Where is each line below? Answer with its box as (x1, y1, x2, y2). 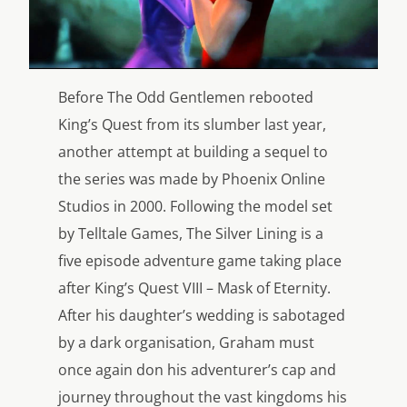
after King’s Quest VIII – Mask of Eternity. (58, 277, 331, 298)
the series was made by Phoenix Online (58, 168, 325, 189)
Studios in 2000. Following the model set (58, 195, 333, 216)
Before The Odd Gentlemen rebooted (58, 86, 313, 107)
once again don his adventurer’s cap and (58, 359, 336, 380)
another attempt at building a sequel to (58, 141, 328, 162)
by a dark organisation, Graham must (58, 332, 314, 352)
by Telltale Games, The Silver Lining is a (58, 223, 323, 243)
